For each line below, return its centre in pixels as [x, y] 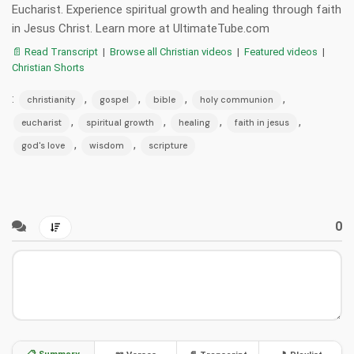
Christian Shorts [48, 68]
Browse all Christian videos [171, 52]
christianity [51, 100]
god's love [43, 146]
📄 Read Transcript [55, 52]
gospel [114, 100]
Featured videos [281, 52]
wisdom [107, 146]
